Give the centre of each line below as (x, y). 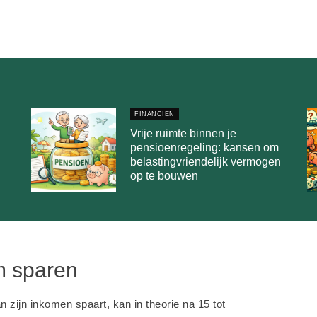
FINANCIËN (155, 114)
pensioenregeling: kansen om (204, 148)
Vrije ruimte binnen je (183, 133)
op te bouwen (164, 176)
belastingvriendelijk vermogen (206, 162)
